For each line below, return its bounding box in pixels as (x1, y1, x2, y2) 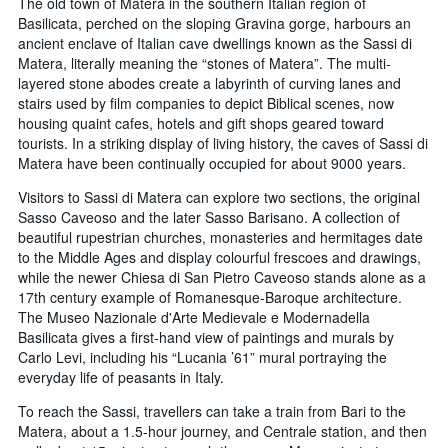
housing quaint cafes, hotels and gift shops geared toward (18, 113, 384, 134)
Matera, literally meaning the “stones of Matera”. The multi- (18, 53, 391, 74)
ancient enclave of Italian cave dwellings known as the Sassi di (18, 33, 412, 54)
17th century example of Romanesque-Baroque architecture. (18, 287, 402, 308)
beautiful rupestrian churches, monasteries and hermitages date (18, 227, 423, 248)
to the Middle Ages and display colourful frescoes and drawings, (18, 247, 421, 268)
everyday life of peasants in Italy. (18, 367, 224, 388)
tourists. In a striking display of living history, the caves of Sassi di (18, 133, 428, 154)
